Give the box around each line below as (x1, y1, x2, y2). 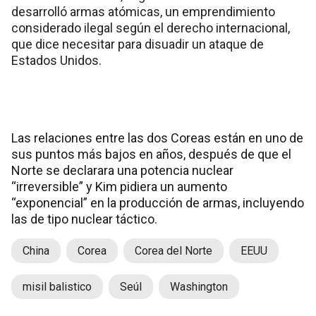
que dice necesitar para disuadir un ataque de (11, 37, 264, 52)
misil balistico (23, 280, 92, 294)
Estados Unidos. (11, 53, 102, 68)
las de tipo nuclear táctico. (11, 212, 157, 227)
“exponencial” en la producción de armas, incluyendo (11, 195, 304, 211)
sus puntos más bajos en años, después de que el (11, 147, 291, 162)
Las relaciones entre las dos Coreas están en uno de (11, 130, 303, 146)
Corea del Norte (135, 244, 212, 258)
